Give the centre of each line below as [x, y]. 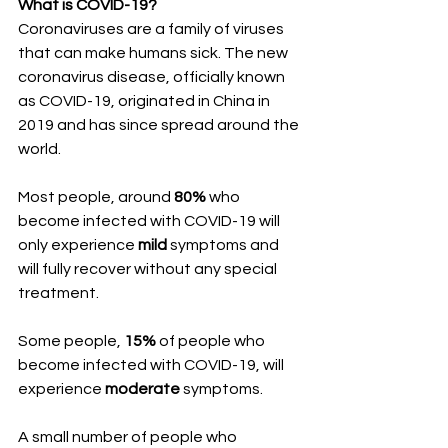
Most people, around [96, 196]
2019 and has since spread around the [160, 124]
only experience [78, 244]
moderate [142, 388]
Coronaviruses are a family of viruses [152, 28]
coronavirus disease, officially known [153, 76]
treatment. [60, 292]
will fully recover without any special [149, 268]
